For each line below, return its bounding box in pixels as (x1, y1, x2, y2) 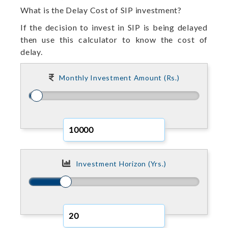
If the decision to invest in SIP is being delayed (20, 22, 208, 32)
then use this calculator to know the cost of (20, 35, 208, 44)
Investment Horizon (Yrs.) (75, 159, 166, 168)
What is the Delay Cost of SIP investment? (20, 5, 182, 15)
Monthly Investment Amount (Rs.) (59, 73, 180, 82)
